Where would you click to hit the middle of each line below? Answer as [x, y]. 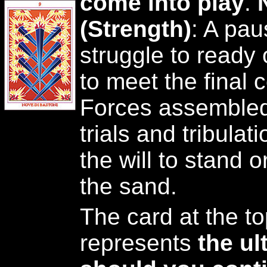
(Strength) [136, 29]
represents [139, 243]
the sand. [128, 186]
